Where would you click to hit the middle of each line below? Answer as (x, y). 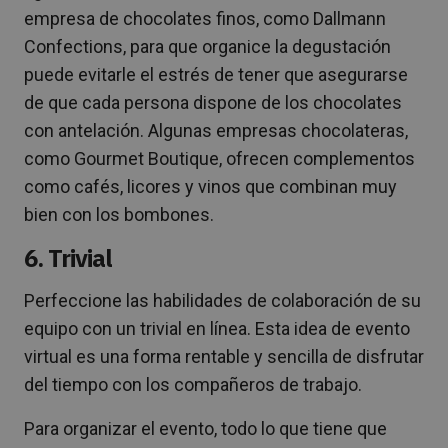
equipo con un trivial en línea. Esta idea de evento (217, 328)
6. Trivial (68, 257)
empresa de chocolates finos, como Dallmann (205, 18)
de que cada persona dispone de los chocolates (213, 102)
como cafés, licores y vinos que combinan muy (210, 186)
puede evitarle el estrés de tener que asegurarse (216, 74)
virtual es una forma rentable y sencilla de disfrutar (224, 356)
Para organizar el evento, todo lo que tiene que (205, 428)
